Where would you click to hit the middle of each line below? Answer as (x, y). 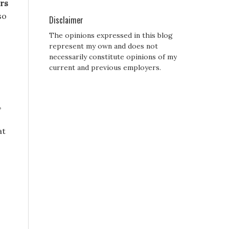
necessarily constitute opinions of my (113, 57)
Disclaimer (66, 20)
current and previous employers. (105, 68)
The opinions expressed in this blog (111, 36)
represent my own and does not (104, 46)
